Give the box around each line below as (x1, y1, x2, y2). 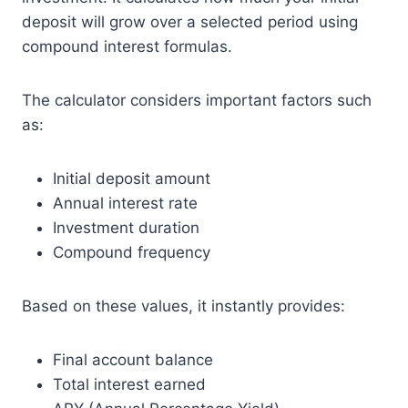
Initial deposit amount (53, 169, 210, 188)
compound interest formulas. (22, 37, 232, 56)
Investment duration (53, 219, 199, 237)
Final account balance (53, 351, 213, 369)
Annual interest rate (53, 194, 198, 212)
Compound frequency (53, 243, 210, 261)
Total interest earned (53, 375, 206, 393)
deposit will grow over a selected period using (22, 13, 358, 31)
